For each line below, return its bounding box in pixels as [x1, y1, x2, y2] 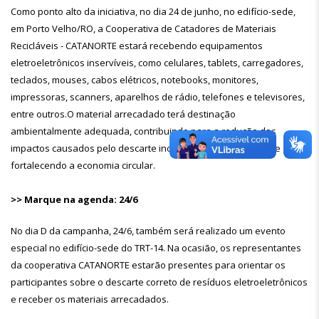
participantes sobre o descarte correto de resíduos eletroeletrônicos [11, 276, 308, 288]
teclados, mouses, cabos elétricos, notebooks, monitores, [11, 73, 258, 86]
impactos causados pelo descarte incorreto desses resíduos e [11, 142, 281, 155]
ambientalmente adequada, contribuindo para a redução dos [11, 125, 276, 137]
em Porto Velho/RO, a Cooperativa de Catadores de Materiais [11, 22, 276, 35]
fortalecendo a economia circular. [11, 159, 155, 172]
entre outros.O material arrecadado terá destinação [11, 108, 236, 120]
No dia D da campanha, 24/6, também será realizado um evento [11, 224, 286, 237]
